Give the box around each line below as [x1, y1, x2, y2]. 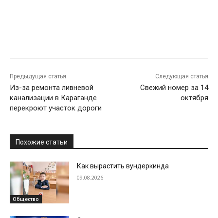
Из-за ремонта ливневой [10, 83, 93, 92]
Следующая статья [155, 73, 208, 80]
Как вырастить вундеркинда [77, 162, 169, 170]
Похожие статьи [16, 138, 68, 146]
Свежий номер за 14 [140, 83, 208, 92]
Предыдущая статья [10, 73, 66, 80]
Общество [13, 195, 39, 202]
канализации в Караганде [10, 93, 97, 102]
